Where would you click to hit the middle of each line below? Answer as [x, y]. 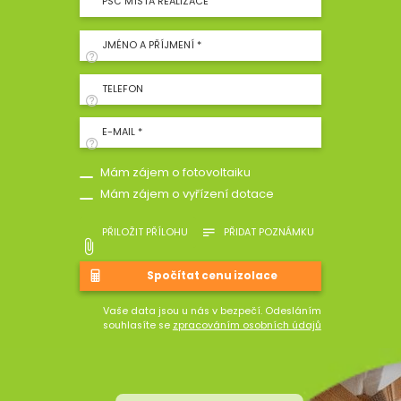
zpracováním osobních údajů [247, 326]
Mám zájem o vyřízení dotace [188, 193]
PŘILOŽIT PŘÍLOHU [145, 232]
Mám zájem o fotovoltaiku [176, 172]
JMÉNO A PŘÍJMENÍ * [152, 45]
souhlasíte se [137, 326]
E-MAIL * [123, 132]
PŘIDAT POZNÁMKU [269, 232]
